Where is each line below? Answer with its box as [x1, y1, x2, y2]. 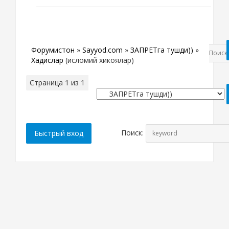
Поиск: [121, 127, 146, 138]
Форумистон [31, 44, 75, 55]
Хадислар [31, 55, 63, 65]
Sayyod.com [82, 44, 123, 55]
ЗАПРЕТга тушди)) [130, 44, 193, 55]
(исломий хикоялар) [65, 55, 134, 65]
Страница [30, 77, 65, 87]
